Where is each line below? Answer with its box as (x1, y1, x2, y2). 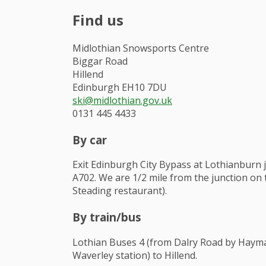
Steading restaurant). (72, 184, 167, 198)
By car (72, 132, 107, 147)
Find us (72, 9, 123, 30)
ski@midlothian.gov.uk (72, 93, 172, 107)
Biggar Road (72, 54, 128, 68)
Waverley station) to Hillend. (72, 248, 197, 262)
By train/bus (72, 210, 141, 225)
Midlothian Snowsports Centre (72, 41, 209, 55)
